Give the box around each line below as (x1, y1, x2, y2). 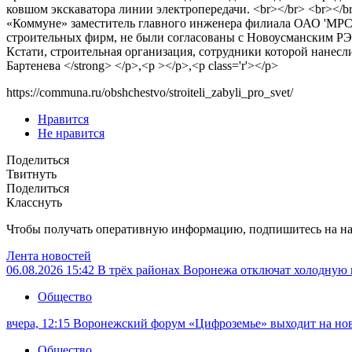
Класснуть (6, 196, 62, 210)
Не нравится (38, 126, 104, 141)
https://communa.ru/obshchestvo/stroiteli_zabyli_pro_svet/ (6, 86, 293, 100)
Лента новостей (6, 249, 91, 263)
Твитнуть (6, 167, 57, 181)
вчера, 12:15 (6, 317, 73, 331)
